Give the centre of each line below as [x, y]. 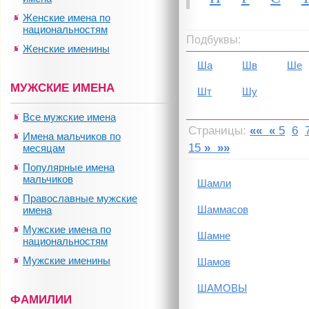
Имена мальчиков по [72, 136]
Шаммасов [223, 209]
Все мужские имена [69, 117]
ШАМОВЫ [222, 288]
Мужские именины [67, 260]
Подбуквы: [213, 40]
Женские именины [66, 49]
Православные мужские [80, 198]
